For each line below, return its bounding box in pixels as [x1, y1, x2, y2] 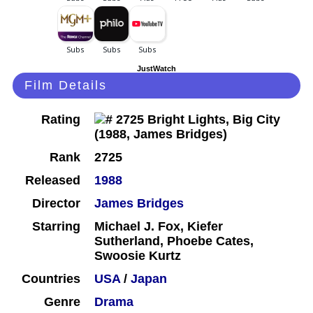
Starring [32, 219, 80, 234]
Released [25, 173, 80, 188]
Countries [22, 272, 80, 286]
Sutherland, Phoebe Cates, [94, 234, 254, 249]
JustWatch [137, 64, 176, 73]
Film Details [24, 78, 107, 93]
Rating [41, 112, 80, 127]
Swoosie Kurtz [94, 249, 181, 263]
